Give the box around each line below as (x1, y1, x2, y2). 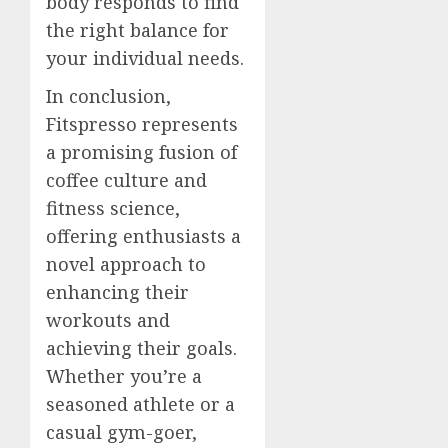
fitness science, (46, 195, 180, 220)
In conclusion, (46, 83, 171, 108)
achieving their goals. (46, 335, 237, 360)
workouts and (46, 307, 170, 332)
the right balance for (46, 17, 229, 42)
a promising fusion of (46, 139, 237, 164)
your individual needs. (46, 45, 244, 70)
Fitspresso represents (46, 111, 238, 136)
